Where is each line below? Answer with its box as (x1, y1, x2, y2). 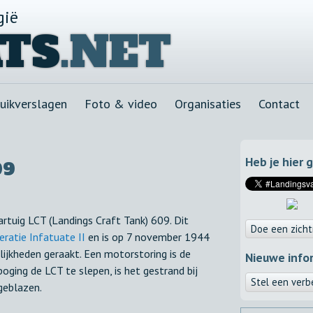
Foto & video (85, 96, 157, 112)
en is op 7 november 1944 (85, 230, 210, 245)
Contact (259, 96, 300, 112)
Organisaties (175, 96, 241, 112)
